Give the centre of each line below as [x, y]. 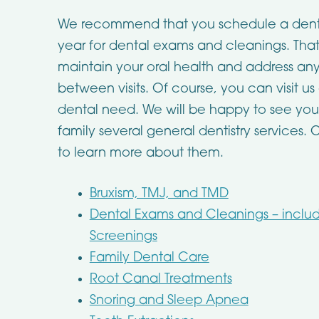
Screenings [123, 237]
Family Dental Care [149, 258]
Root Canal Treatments [161, 279]
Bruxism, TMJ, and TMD [159, 194]
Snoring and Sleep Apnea [169, 301]
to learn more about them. [140, 153]
